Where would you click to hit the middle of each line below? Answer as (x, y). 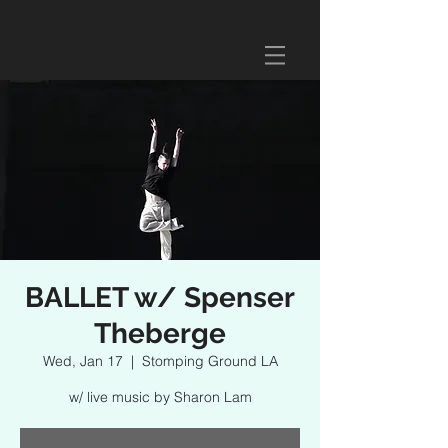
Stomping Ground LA (209, 361)
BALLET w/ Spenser (160, 297)
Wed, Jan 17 (82, 361)
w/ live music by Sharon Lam (160, 397)
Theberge (160, 333)
